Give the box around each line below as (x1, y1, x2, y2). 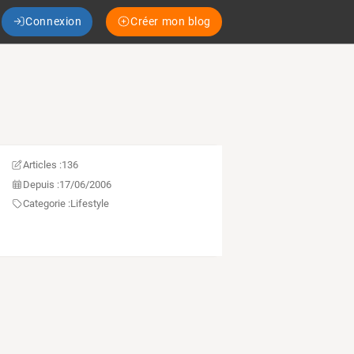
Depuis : (22, 178, 59, 190)
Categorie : (22, 198, 70, 210)
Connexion (25, 14, 82, 28)
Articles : (22, 159, 62, 171)
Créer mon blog (130, 14, 211, 28)
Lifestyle (70, 198, 109, 210)
